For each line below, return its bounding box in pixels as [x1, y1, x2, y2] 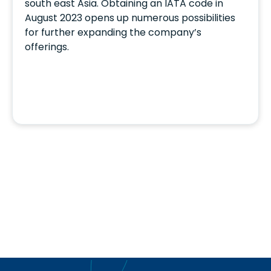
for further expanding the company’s [25, 25, 201, 40]
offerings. [25, 40, 69, 54]
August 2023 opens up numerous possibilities [25, 11, 235, 25]
